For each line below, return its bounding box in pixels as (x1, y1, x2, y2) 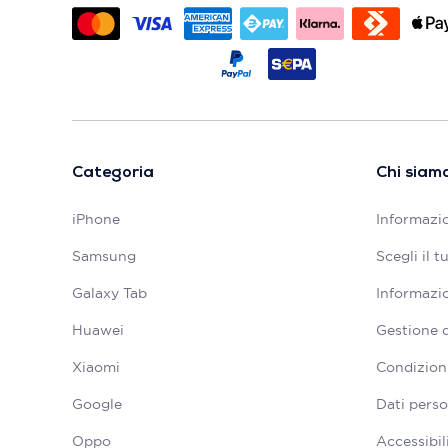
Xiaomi (72, 358, 120, 377)
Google (72, 395, 122, 414)
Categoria (72, 165, 154, 182)
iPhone (72, 210, 120, 229)
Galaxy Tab (72, 284, 147, 303)
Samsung (72, 247, 136, 266)
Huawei (72, 321, 124, 340)
